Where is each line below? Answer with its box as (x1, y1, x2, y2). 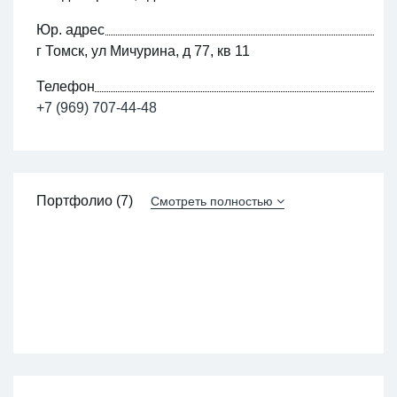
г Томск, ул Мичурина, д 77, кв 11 (35, 43, 250, 58)
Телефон (35, 78, 95, 94)
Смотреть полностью (150, 193, 273, 208)
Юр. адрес (35, 21, 105, 37)
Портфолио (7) (35, 192, 136, 208)
